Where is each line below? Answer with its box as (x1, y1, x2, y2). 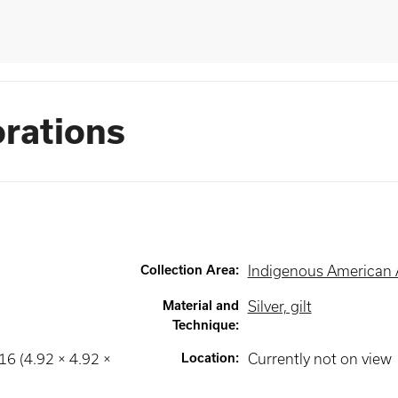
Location (180, 351, 235, 365)
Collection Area (139, 263, 235, 277)
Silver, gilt (247, 298, 312, 314)
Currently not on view (247, 351, 392, 367)
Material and (162, 298, 239, 313)
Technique (171, 318, 235, 332)
